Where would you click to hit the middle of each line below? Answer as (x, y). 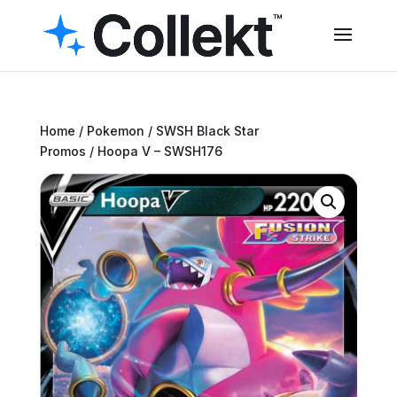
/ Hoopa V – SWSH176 (154, 151)
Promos (62, 151)
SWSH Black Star (207, 131)
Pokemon (115, 131)
